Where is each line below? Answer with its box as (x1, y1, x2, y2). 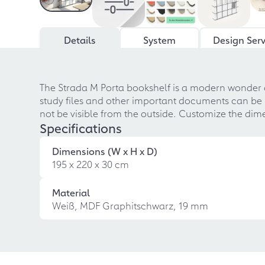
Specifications (40, 118, 122, 137)
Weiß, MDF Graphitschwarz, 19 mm (52, 198, 209, 212)
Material (52, 185, 91, 199)
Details (63, 33, 96, 46)
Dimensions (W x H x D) (52, 144, 158, 157)
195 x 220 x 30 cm (52, 157, 130, 170)
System (143, 33, 176, 46)
